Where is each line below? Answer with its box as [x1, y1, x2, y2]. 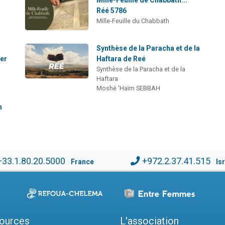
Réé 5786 [96, 6, 127, 15]
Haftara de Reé [96, 54, 146, 63]
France [70, 157, 94, 166]
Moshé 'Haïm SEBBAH [96, 84, 161, 92]
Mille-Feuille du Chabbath [96, 17, 170, 25]
